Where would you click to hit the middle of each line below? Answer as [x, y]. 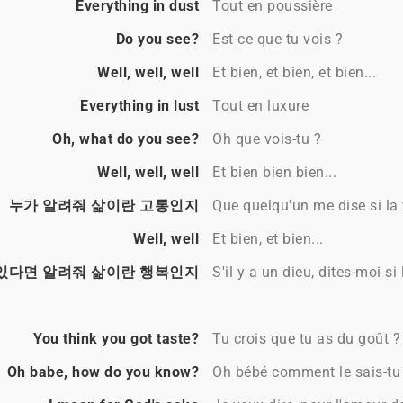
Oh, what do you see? [125, 139]
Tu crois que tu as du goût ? [306, 339]
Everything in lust [139, 106]
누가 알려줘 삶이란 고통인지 [103, 206]
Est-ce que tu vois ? [278, 40]
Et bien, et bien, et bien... [294, 73]
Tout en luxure [260, 106]
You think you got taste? [116, 339]
